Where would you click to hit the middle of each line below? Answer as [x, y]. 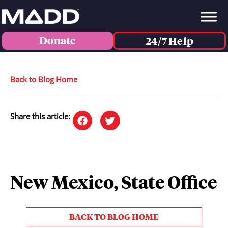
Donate [58, 40]
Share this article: [40, 116]
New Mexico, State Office [113, 181]
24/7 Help [169, 41]
